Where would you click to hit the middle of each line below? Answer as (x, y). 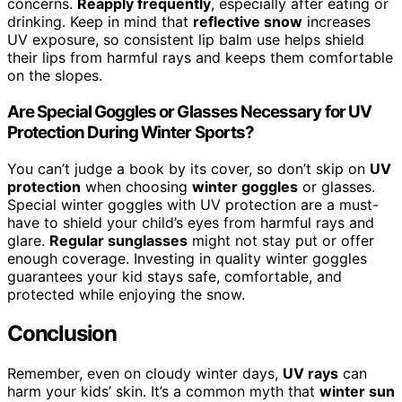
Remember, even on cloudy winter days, (145, 374)
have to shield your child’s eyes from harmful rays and (191, 222)
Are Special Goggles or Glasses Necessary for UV (190, 111)
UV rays (310, 374)
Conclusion (62, 334)
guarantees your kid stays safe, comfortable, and (175, 276)
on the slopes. (55, 76)
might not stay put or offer (281, 240)
